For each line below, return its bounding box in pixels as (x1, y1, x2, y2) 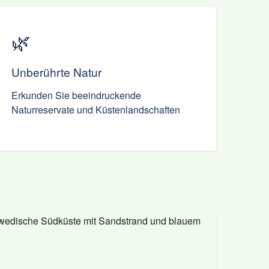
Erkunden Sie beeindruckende (11, 88, 141, 102)
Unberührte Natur (11, 64, 101, 80)
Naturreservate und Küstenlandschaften (11, 103, 180, 116)
